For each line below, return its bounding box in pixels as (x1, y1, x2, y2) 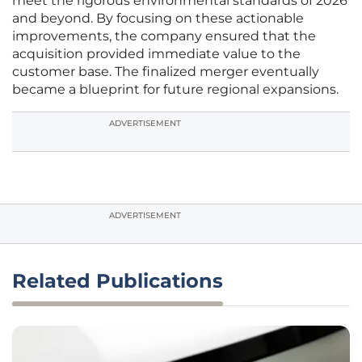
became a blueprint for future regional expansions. (12, 82, 339, 98)
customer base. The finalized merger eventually (12, 64, 319, 80)
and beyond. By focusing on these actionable (12, 11, 304, 27)
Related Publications (12, 269, 223, 293)
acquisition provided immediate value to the (12, 46, 301, 62)
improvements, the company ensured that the (12, 28, 316, 44)
